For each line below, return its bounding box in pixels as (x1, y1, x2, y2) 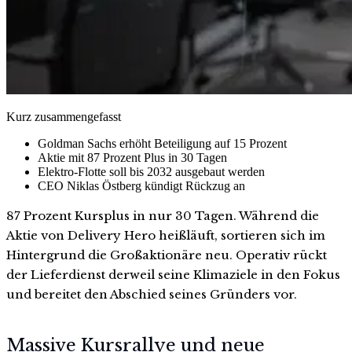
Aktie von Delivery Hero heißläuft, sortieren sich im (6, 227, 325, 243)
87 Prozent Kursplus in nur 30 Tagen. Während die (6, 207, 319, 223)
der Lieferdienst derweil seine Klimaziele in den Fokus (6, 266, 340, 282)
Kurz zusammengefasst (6, 109, 121, 123)
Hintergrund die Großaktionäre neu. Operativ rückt (6, 247, 327, 262)
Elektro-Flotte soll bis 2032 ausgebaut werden (38, 164, 265, 178)
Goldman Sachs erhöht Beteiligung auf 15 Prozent (38, 136, 287, 150)
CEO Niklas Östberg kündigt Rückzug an (38, 178, 245, 192)
